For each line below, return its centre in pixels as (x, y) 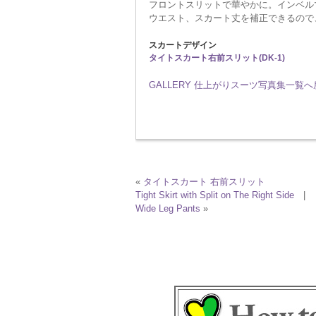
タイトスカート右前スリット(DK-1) (217, 58)
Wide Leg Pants (168, 208)
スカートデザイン (183, 45)
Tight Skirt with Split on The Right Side (215, 195)
